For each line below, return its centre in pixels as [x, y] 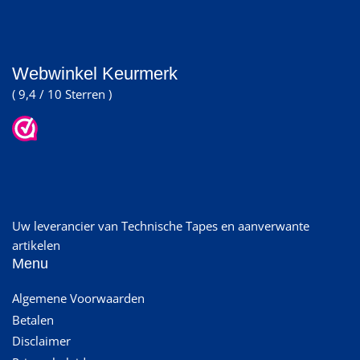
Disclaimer [41, 341]
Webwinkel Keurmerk [95, 74]
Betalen [33, 319]
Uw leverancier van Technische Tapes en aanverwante [161, 226]
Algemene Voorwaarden [78, 299]
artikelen [36, 245]
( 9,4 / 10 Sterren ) [62, 94]
